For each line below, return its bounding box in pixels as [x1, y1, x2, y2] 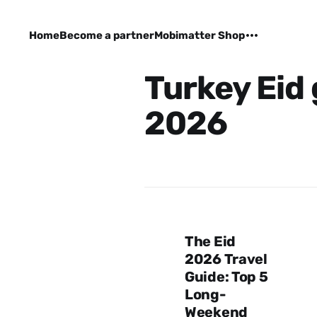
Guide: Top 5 [184, 268, 268, 285]
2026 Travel [184, 250, 267, 267]
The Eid [184, 233, 236, 250]
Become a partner [59, 29, 154, 42]
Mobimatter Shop [154, 29, 245, 42]
